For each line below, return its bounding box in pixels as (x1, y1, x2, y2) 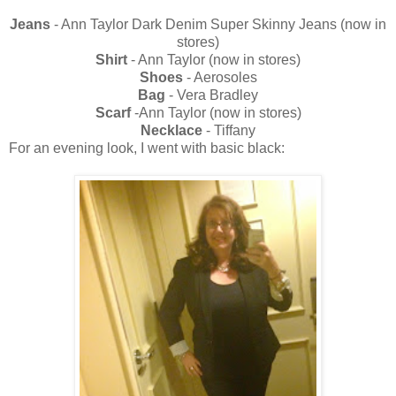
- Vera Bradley (165, 88, 258, 103)
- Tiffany (202, 123, 255, 139)
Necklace (141, 123, 202, 139)
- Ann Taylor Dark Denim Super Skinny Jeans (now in (50, 17, 386, 33)
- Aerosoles (182, 70, 257, 86)
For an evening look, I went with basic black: (9, 141, 285, 156)
